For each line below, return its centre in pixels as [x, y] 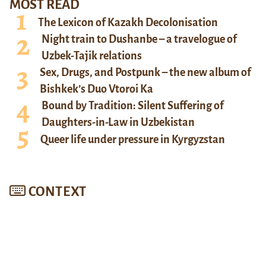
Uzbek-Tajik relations [92, 56]
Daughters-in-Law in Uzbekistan [118, 122]
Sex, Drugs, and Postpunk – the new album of [145, 72]
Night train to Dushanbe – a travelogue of [139, 39]
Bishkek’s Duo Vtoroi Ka [96, 89]
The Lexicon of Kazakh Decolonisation [128, 22]
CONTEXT [57, 191]
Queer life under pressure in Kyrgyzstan [133, 140]
